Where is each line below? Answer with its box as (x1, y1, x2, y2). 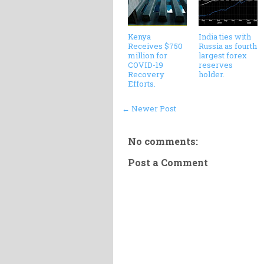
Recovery (128, 68, 164, 80)
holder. (199, 68, 225, 80)
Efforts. (128, 78, 156, 89)
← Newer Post (122, 103, 176, 114)
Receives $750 (128, 40, 183, 51)
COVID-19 (128, 59, 163, 70)
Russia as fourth (199, 40, 257, 51)
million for (128, 49, 167, 61)
